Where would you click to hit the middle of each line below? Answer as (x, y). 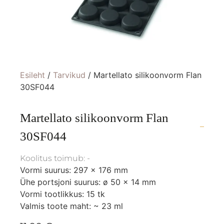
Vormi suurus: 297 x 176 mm (74, 170)
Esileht (32, 75)
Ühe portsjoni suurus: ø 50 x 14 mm (88, 182)
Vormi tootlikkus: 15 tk (62, 194)
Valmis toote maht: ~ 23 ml (71, 206)
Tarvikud (69, 75)
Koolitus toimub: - (55, 158)
